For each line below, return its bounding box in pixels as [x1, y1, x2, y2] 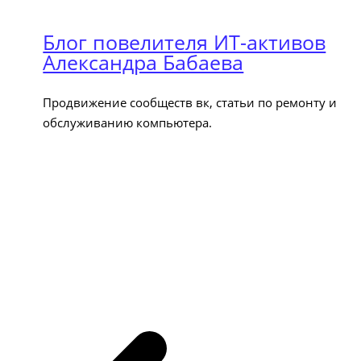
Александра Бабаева [43, 48, 244, 76]
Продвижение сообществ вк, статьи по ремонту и [43, 94, 338, 110]
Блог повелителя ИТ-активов [43, 28, 326, 56]
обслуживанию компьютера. [43, 114, 213, 131]
